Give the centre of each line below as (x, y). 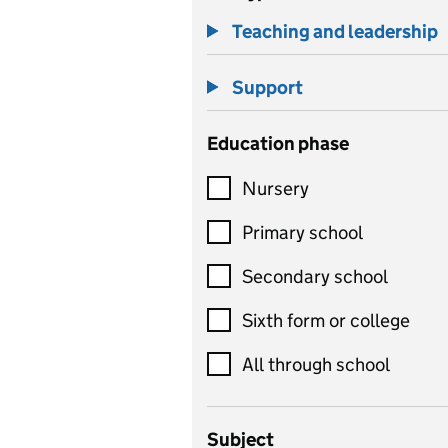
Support (267, 87)
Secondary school (315, 276)
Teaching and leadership (335, 31)
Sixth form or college (326, 320)
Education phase (278, 143)
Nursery (275, 188)
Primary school (302, 232)
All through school (316, 364)
